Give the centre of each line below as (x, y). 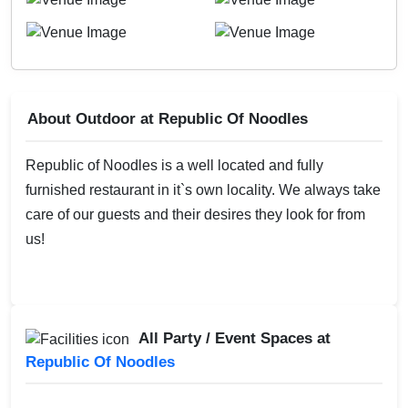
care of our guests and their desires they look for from (195, 214)
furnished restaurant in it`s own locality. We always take (203, 189)
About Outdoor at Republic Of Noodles (168, 118)
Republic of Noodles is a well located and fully (174, 165)
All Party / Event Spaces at (235, 338)
